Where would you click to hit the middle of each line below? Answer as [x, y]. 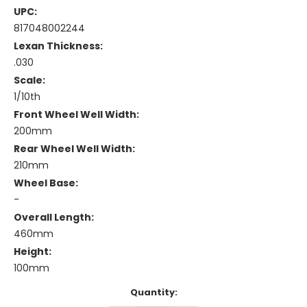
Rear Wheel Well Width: [74, 149]
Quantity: [153, 292]
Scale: [29, 81]
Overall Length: [54, 217]
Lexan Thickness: [58, 46]
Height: [33, 251]
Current [33, 292]
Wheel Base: [46, 183]
